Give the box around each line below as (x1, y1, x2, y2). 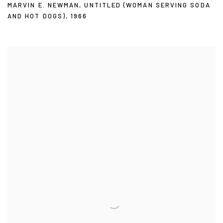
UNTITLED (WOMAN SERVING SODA (84, 1, 211, 9)
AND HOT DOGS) (7, 12, 66, 20)
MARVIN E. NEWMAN (7, 1, 80, 9)
